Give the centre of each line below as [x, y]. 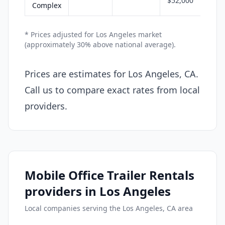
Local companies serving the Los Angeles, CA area [109, 208]
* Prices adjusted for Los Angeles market [93, 34]
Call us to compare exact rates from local [112, 90]
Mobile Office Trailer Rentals [109, 175]
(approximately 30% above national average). [100, 44]
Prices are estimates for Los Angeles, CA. [111, 74]
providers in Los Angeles [98, 191]
